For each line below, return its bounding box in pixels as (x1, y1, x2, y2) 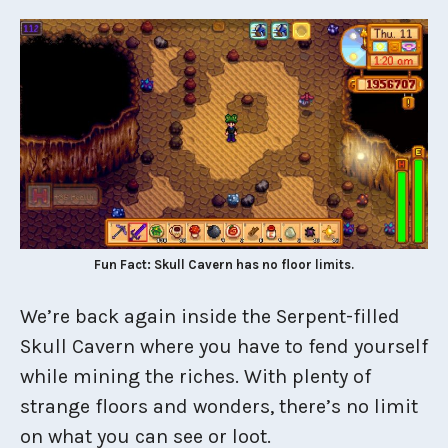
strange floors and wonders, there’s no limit (20, 395, 418, 419)
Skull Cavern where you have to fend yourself (20, 335, 428, 359)
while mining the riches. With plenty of (20, 365, 371, 389)
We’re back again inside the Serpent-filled (20, 305, 400, 329)
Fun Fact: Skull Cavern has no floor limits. (94, 257, 354, 273)
